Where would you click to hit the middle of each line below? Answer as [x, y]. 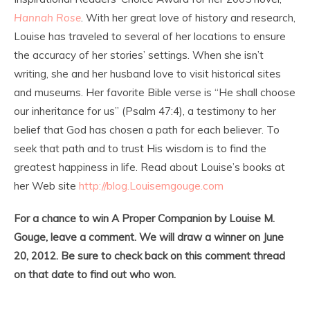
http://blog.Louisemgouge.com [151, 185]
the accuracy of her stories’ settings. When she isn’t [139, 55]
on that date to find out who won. [95, 274]
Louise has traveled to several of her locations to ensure [150, 36]
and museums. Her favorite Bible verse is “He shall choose [155, 92]
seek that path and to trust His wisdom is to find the [140, 148]
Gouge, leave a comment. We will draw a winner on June [149, 237]
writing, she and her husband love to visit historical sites [147, 73]
